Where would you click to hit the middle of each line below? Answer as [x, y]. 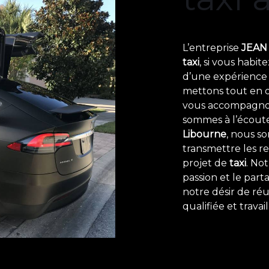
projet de [206, 163]
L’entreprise [212, 47]
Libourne [204, 134]
